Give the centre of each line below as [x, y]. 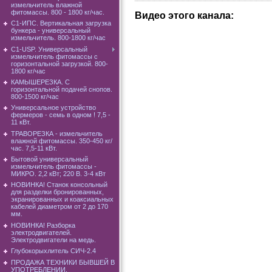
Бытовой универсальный [49, 159]
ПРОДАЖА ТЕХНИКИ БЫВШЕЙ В [63, 262]
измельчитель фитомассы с [54, 56]
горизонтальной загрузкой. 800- [59, 63]
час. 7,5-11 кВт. [34, 148]
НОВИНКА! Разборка [43, 225]
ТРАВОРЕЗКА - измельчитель [57, 133]
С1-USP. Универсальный [49, 49]
